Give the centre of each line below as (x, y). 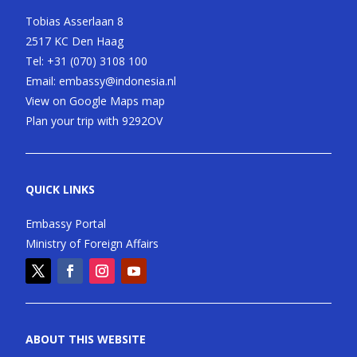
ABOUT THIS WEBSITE (86, 339)
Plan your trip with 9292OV (94, 121)
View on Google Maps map (95, 101)
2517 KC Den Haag (75, 41)
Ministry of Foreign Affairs (92, 244)
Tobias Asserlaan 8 (75, 22)
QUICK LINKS (60, 190)
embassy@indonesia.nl (118, 81)
